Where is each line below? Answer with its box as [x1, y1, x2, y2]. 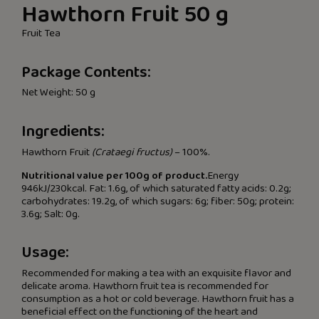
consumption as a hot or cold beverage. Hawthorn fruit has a [21, 290, 294, 308]
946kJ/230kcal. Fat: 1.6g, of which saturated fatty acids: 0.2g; [21, 179, 291, 197]
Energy [207, 167, 239, 184]
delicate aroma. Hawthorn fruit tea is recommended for [21, 277, 268, 295]
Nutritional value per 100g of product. [21, 167, 207, 184]
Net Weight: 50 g [21, 84, 95, 102]
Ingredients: [21, 119, 105, 145]
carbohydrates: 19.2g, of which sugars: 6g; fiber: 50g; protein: [21, 192, 294, 210]
